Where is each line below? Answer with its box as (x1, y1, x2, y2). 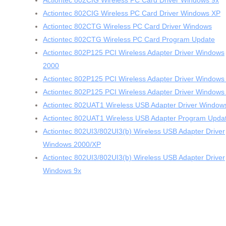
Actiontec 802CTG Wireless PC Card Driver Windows (43, 22, 212, 30)
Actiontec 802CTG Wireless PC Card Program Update (43, 35, 215, 43)
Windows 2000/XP (43, 140, 101, 148)
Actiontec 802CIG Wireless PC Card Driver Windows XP (43, 9, 220, 17)
